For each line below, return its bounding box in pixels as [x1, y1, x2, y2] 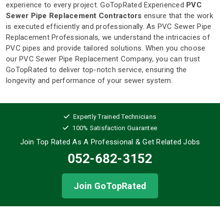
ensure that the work [141, 11, 213, 21]
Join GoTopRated [73, 181, 147, 192]
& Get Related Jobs [133, 137, 200, 147]
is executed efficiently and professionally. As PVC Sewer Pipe [6, 22, 212, 31]
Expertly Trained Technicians [73, 113, 157, 121]
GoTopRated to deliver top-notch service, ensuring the [6, 65, 187, 75]
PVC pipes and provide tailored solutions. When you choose [6, 44, 206, 53]
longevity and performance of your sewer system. [6, 76, 173, 85]
